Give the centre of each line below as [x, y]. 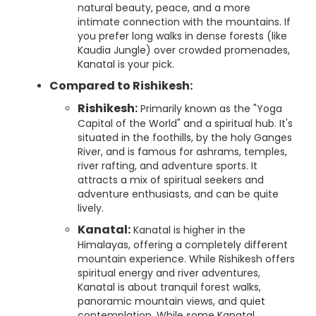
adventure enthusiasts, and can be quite [178, 194]
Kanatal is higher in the [188, 230]
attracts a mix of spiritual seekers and [171, 180]
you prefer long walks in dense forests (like [182, 36]
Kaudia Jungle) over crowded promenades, [184, 50]
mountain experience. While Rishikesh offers [186, 259]
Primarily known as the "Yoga [210, 109]
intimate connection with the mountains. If [184, 22]
